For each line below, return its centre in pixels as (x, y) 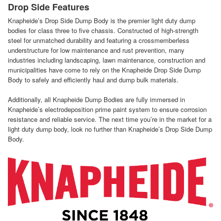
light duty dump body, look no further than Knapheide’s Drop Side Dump (110, 129)
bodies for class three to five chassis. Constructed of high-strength (103, 30)
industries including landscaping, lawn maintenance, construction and (107, 60)
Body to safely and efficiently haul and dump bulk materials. (93, 79)
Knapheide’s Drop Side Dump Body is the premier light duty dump (102, 20)
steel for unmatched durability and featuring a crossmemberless (99, 40)
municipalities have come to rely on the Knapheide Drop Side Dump (104, 70)
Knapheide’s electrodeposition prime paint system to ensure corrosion (107, 109)
